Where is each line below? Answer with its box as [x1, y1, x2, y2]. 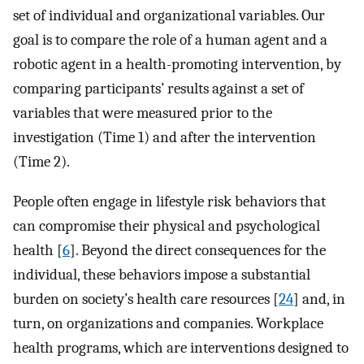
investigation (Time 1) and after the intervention [13, 128, 316, 147]
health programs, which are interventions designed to [13, 338, 349, 357]
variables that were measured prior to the [13, 104, 272, 123]
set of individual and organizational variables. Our [13, 6, 325, 25]
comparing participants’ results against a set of [13, 80, 304, 98]
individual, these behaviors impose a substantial [13, 265, 310, 284]
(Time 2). [13, 153, 70, 171]
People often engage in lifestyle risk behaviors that [13, 192, 326, 210]
